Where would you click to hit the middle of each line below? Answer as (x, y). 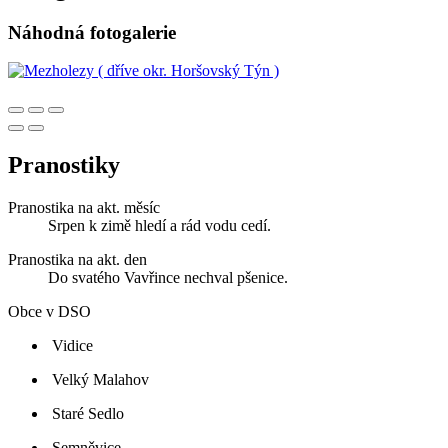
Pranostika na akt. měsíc (84, 208)
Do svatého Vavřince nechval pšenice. (168, 278)
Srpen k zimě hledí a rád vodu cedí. (159, 226)
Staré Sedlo (88, 414)
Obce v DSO (49, 312)
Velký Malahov (100, 380)
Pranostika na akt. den (77, 260)
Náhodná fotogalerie (92, 32)
